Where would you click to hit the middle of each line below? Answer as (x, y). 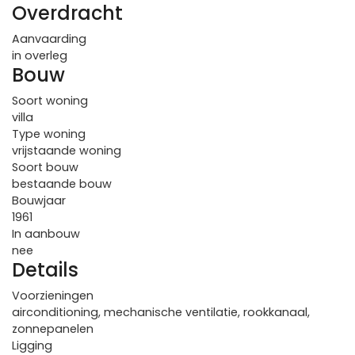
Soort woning (50, 101)
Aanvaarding (49, 39)
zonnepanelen (53, 329)
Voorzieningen (53, 296)
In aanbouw (46, 234)
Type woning (49, 134)
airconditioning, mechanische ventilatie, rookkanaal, (161, 312)
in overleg (40, 55)
